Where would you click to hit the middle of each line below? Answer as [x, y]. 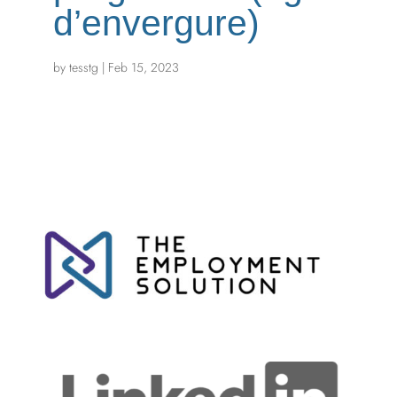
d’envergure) [156, 23]
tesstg [83, 67]
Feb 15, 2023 [143, 67]
